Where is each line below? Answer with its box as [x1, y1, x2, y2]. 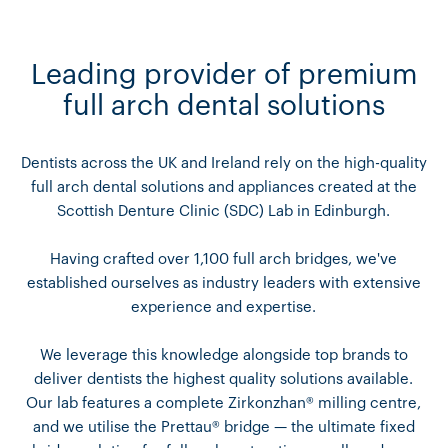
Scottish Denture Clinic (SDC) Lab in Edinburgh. [57, 204, 391, 220]
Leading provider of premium [30, 61, 417, 90]
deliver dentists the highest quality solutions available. [34, 372, 414, 388]
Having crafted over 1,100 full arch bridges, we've [50, 252, 398, 268]
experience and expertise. [131, 300, 317, 316]
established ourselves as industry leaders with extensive [26, 276, 421, 292]
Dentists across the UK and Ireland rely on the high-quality [20, 156, 427, 172]
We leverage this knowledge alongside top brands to [39, 348, 408, 364]
